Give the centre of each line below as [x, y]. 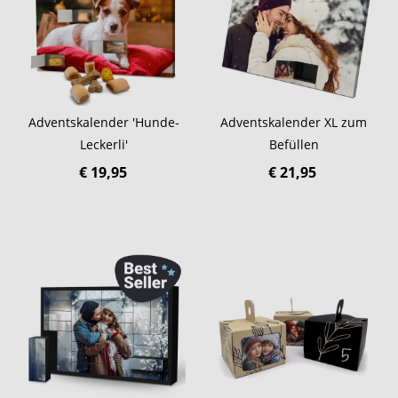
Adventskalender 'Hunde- [104, 122]
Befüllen [294, 144]
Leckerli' [104, 144]
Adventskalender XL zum [294, 122]
